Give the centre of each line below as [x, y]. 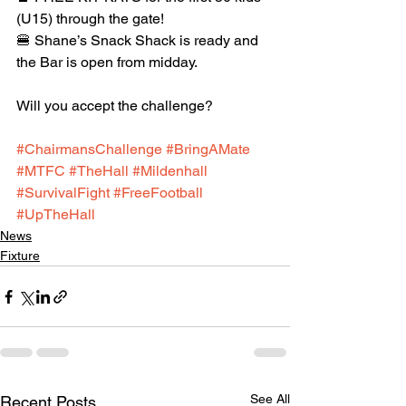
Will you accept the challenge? [115, 106]
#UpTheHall [56, 214]
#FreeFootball [158, 193]
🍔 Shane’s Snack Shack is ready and [139, 40]
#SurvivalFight [63, 193]
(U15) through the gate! [90, 19]
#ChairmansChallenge [89, 149]
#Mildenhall [170, 171]
